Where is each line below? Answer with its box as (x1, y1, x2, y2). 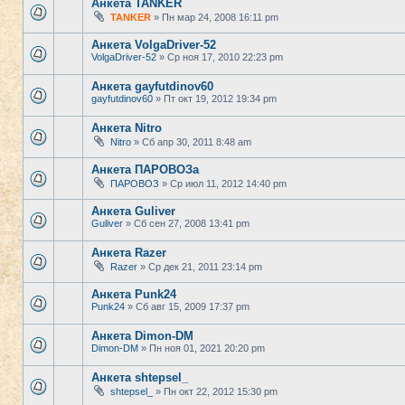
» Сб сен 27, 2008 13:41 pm (123, 218, 250, 229)
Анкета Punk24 (91, 287, 176, 301)
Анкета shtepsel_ (91, 371, 188, 384)
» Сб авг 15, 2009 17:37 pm (125, 301, 250, 312)
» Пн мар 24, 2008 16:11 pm (151, 12, 278, 23)
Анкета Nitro (91, 121, 162, 135)
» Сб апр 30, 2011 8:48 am (131, 137, 251, 147)
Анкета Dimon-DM (91, 329, 193, 343)
